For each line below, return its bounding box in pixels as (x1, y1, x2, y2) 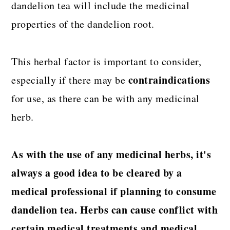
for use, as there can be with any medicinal (11, 91, 200, 105)
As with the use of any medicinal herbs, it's (11, 146, 212, 162)
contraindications (128, 72, 210, 87)
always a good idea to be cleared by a (11, 165, 182, 180)
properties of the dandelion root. (11, 16, 155, 31)
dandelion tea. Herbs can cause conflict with (11, 202, 218, 217)
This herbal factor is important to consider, (11, 54, 202, 68)
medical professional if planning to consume (11, 183, 217, 199)
